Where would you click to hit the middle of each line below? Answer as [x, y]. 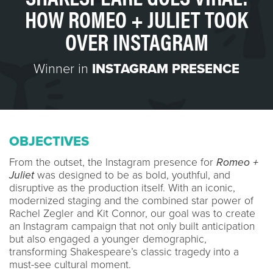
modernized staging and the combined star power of [131, 200]
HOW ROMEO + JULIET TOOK [136, 18]
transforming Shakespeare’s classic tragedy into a [124, 252]
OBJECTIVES [49, 141]
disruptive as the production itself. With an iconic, [122, 188]
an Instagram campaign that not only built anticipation [132, 226]
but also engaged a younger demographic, [108, 239]
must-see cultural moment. [70, 264]
